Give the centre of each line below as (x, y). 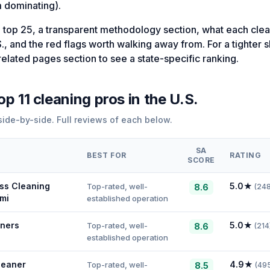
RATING (246, 155)
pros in (117, 99)
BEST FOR (107, 155)
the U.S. (171, 99)
